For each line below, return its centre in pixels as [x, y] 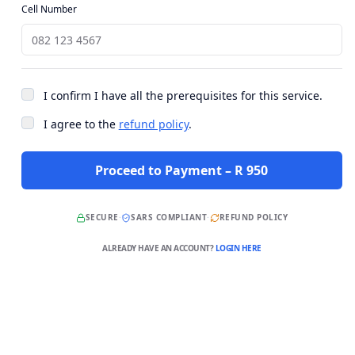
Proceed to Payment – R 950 [182, 170]
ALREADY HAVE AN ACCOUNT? [159, 248]
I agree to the [81, 124]
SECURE [102, 217]
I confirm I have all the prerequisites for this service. [183, 95]
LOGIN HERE [238, 248]
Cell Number [49, 9]
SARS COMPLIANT [169, 217]
